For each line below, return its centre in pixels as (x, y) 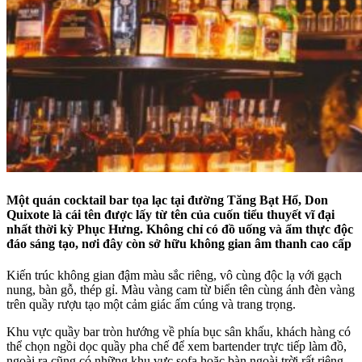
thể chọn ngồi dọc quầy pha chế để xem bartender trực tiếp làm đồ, (177, 346)
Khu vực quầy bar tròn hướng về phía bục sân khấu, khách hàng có (179, 331)
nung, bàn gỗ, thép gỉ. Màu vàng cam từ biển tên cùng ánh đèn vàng (181, 289)
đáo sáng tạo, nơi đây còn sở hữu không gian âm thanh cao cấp (179, 243)
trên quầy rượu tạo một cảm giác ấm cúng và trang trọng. (151, 304)
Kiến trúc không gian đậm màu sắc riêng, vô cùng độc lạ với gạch (174, 275)
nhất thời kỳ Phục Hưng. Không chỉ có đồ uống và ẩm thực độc (180, 229)
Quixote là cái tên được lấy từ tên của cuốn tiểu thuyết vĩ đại (170, 214)
